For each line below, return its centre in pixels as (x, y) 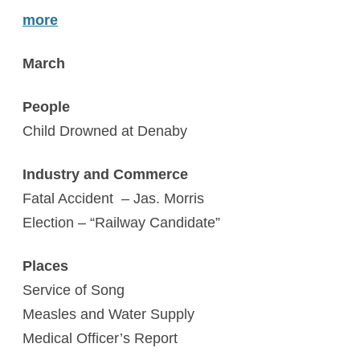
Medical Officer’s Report (100, 338)
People (46, 107)
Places (45, 266)
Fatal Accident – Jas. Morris (113, 198)
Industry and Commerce (105, 174)
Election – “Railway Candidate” (121, 223)
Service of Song (74, 290)
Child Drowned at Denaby (105, 131)
